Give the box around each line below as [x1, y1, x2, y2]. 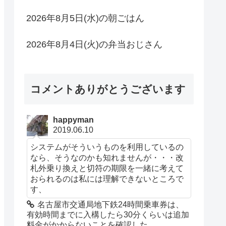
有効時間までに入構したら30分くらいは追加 [27, 210, 190, 219]
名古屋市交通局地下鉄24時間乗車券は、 [37, 200, 184, 209]
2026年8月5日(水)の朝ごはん [26, 13, 144, 23]
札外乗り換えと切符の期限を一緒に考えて [30, 163, 184, 173]
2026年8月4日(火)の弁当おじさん [26, 39, 162, 49]
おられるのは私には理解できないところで [30, 174, 184, 184]
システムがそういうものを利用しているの [30, 142, 184, 152]
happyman [53, 116, 94, 125]
